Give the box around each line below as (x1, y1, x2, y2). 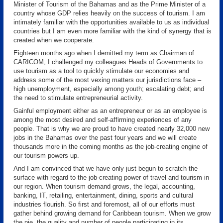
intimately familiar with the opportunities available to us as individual (13, 18, 209, 26)
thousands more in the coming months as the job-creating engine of (13, 143, 208, 150)
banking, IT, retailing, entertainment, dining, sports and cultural (13, 192, 193, 199)
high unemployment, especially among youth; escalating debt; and (13, 85, 204, 93)
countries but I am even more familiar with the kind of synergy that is (13, 27, 212, 35)
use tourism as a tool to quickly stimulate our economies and (13, 67, 189, 75)
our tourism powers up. (13, 152, 79, 159)
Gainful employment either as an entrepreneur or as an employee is (13, 107, 207, 114)
